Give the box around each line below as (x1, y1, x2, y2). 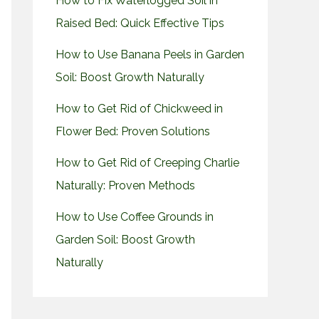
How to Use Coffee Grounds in (56, 210, 214, 224)
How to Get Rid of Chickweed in (56, 102, 223, 116)
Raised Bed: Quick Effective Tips (56, 16, 224, 31)
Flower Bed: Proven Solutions (56, 125, 210, 139)
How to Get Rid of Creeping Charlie (56, 156, 239, 170)
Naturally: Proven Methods (56, 179, 195, 193)
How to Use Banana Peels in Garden (56, 48, 244, 62)
